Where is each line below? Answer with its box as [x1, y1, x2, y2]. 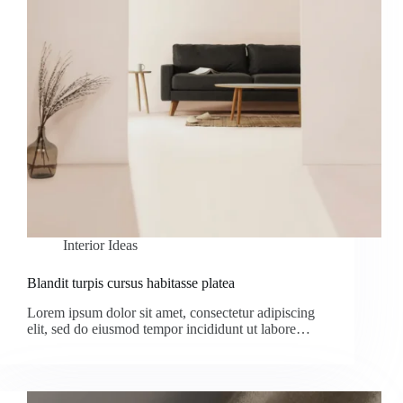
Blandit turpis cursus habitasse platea [27, 275, 235, 291]
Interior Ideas [63, 237, 138, 254]
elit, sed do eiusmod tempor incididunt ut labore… [27, 321, 310, 337]
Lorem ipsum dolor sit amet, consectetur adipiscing [27, 305, 315, 321]
